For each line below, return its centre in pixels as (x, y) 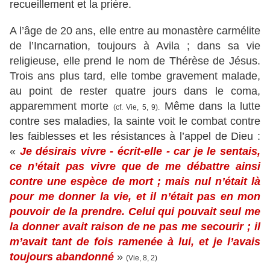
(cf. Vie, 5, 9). (137, 108)
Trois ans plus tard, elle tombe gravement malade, (135, 76)
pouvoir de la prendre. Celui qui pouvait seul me (135, 212)
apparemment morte (61, 106)
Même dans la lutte (210, 106)
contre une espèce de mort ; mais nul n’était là (135, 182)
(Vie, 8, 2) (142, 258)
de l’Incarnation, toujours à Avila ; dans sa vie (135, 46)
